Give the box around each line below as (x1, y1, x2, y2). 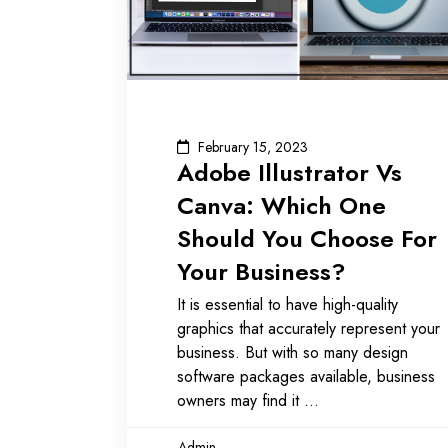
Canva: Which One (177, 187, 386, 223)
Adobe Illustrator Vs (177, 154, 402, 190)
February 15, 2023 (198, 136, 308, 157)
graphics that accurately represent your (177, 316, 440, 340)
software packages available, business (177, 364, 435, 388)
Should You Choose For (177, 220, 437, 256)
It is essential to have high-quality (177, 292, 398, 316)
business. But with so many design (177, 340, 408, 364)
